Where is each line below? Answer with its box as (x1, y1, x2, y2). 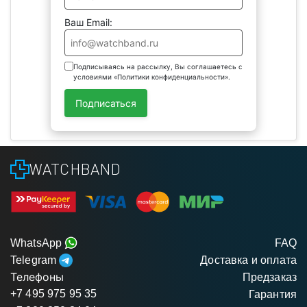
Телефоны (10, 269, 64, 284)
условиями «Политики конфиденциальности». (73, 72, 230, 81)
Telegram (10, 254, 60, 266)
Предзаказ (242, 271, 297, 283)
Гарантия (248, 288, 297, 300)
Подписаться (75, 97, 136, 109)
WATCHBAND (29, 160, 121, 178)
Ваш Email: (64, 16, 112, 28)
